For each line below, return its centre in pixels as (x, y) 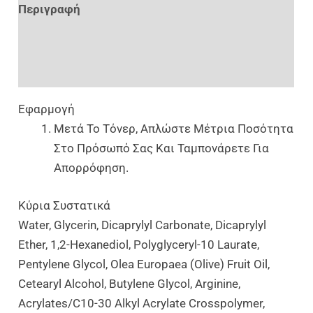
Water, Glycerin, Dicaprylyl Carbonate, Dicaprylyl (143, 225)
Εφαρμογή (47, 109)
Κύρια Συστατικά (65, 205)
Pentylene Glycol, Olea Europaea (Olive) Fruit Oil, (144, 264)
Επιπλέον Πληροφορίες (84, 40)
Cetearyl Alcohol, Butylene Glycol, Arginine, (130, 283)
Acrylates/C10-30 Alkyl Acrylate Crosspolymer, (142, 303)
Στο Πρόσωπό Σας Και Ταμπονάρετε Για (162, 148)
